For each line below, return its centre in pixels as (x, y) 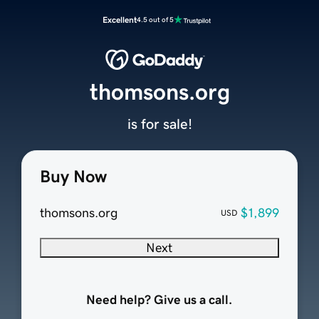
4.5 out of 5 (155, 20)
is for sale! (159, 124)
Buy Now (73, 177)
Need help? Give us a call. (159, 300)
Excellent (120, 20)
